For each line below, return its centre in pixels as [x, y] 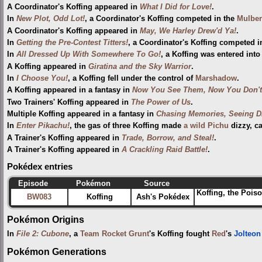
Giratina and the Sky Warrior [140, 66]
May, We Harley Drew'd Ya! [188, 31]
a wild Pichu [206, 126]
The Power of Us [161, 102]
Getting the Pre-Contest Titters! [72, 42]
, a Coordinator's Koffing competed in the [161, 19]
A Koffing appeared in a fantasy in [70, 90]
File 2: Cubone [43, 234]
